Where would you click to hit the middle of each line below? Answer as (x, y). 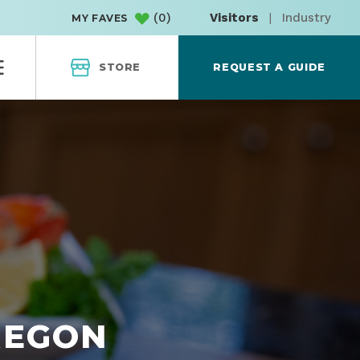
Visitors (234, 18)
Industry (307, 18)
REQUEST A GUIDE (269, 67)
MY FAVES (100, 18)
